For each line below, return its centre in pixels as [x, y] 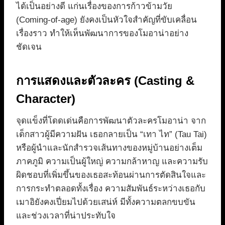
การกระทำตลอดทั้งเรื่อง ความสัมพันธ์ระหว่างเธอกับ [111, 188]
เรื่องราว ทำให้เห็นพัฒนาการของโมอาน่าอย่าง [102, 33]
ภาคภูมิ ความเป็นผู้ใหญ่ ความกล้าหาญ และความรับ [112, 161]
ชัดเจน [29, 47]
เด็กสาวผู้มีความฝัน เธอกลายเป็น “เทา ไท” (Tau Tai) [111, 134]
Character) [46, 98]
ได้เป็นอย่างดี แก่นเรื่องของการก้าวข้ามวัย [94, 6]
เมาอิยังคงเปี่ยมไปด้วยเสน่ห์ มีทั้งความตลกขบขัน [106, 202]
